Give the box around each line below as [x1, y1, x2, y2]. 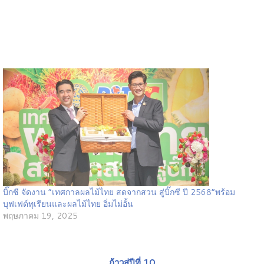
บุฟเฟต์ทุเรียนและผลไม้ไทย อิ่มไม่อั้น [2, 198, 133, 210]
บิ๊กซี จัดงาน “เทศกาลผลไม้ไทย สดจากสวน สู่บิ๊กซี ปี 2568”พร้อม [2, 186, 235, 199]
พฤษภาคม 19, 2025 [2, 210, 78, 222]
